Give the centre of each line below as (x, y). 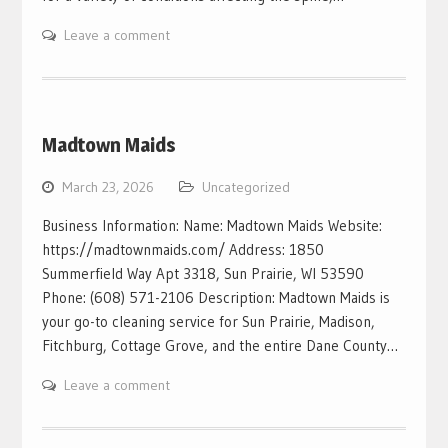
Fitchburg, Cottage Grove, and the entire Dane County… (219, 345)
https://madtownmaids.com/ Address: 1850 (182, 249)
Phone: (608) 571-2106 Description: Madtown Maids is (215, 297)
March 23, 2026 (107, 186)
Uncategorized (245, 186)
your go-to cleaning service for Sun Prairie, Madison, (208, 321)
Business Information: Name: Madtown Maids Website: (211, 225)
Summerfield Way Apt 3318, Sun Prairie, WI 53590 (202, 273)
